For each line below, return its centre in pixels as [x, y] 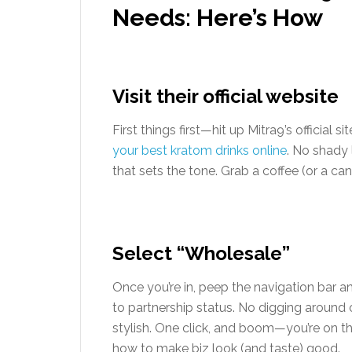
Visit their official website [225, 96]
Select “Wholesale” [201, 253]
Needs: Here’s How [218, 18]
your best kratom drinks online [200, 150]
